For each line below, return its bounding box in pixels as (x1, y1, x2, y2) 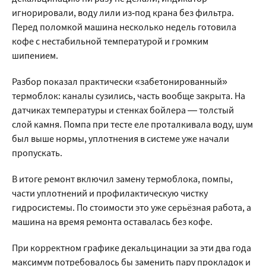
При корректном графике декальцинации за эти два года (12, 242, 251, 254)
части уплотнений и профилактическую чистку (12, 187, 208, 199)
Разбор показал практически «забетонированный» (12, 75, 227, 87)
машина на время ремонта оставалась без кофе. (12, 216, 213, 227)
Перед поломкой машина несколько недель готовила (12, 21, 236, 33)
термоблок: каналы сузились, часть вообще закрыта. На (12, 90, 245, 102)
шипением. (12, 49, 58, 61)
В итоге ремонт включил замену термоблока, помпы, (12, 173, 233, 185)
